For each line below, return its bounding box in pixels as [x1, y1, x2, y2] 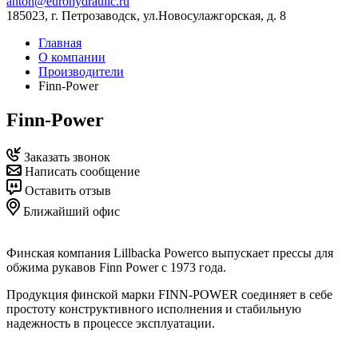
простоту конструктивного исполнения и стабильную [6, 301, 301, 316]
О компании [38, 50, 105, 64]
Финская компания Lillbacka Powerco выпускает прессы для [6, 245, 333, 260]
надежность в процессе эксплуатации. [6, 316, 215, 330]
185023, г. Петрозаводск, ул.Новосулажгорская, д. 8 [6, 9, 286, 22]
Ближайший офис [20, 204, 120, 218]
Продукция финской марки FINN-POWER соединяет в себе [6, 287, 332, 301]
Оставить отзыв [22, 183, 111, 197]
